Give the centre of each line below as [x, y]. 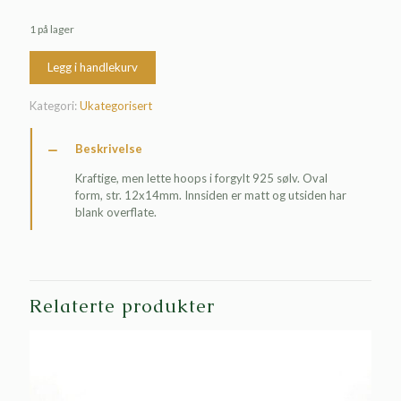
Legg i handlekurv [93, 67]
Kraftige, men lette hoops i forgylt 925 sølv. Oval [201, 178]
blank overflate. [116, 212]
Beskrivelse [109, 148]
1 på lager [52, 29]
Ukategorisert [116, 105]
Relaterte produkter [122, 305]
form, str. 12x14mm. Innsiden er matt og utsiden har [211, 195]
